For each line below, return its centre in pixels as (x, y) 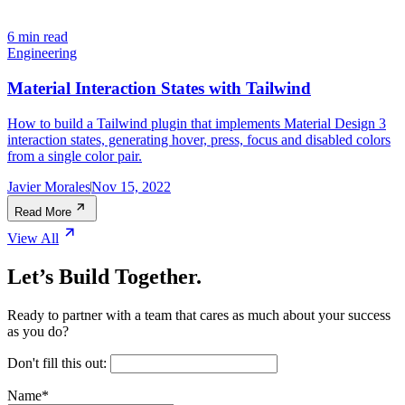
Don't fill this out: (59, 363)
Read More (43, 212)
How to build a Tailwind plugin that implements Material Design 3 (197, 123)
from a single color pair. (75, 155)
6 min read (38, 37)
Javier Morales (49, 186)
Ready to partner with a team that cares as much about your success (199, 315)
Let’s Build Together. (104, 276)
